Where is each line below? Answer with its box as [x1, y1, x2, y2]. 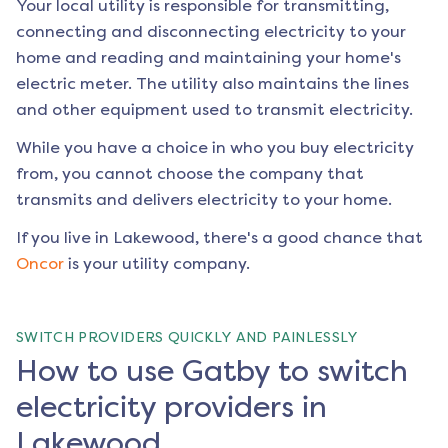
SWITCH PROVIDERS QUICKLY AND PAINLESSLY [16, 329, 359, 347]
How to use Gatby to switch [16, 353, 408, 390]
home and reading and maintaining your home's [16, 48, 401, 68]
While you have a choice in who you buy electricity [16, 138, 414, 158]
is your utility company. [68, 254, 250, 274]
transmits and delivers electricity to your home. [16, 190, 392, 210]
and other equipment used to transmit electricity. [16, 100, 413, 120]
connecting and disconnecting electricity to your [16, 22, 406, 42]
